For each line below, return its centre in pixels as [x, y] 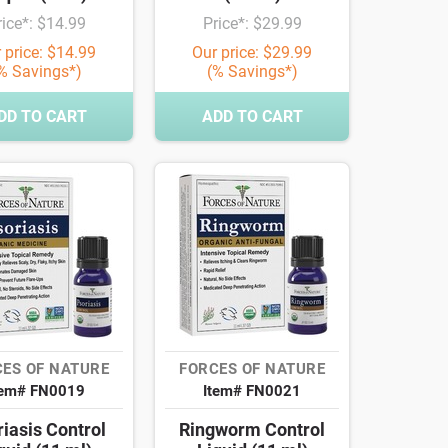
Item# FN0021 [252, 391]
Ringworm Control [252, 430]
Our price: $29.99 [252, 53]
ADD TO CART [252, 117]
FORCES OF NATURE [252, 369]
